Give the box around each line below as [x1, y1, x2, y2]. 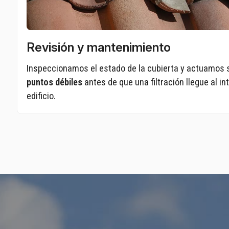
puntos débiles [27, 76, 83, 87]
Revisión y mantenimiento [27, 39, 171, 55]
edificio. [27, 90, 56, 101]
